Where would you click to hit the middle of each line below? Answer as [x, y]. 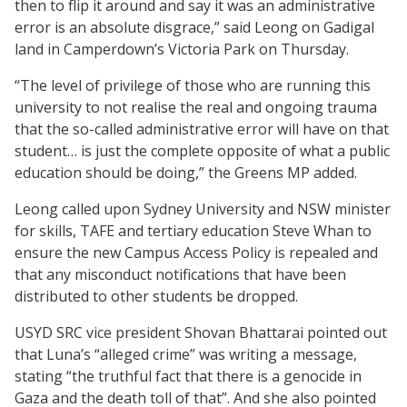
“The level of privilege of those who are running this [193, 85]
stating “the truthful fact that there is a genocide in [188, 376]
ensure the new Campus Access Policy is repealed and [196, 252]
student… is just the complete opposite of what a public [202, 150]
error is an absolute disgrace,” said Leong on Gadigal [194, 27]
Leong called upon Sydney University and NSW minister [203, 208]
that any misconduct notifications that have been [180, 274]
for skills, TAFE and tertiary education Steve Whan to [193, 230]
